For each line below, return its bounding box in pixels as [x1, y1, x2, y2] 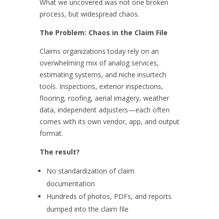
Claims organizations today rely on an [39, 46, 159, 56]
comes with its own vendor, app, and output [39, 116, 179, 126]
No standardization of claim [46, 166, 134, 175]
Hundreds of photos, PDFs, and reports [46, 191, 172, 201]
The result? [39, 147, 80, 156]
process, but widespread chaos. [39, 9, 139, 19]
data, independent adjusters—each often [39, 105, 170, 114]
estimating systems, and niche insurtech [39, 69, 166, 79]
